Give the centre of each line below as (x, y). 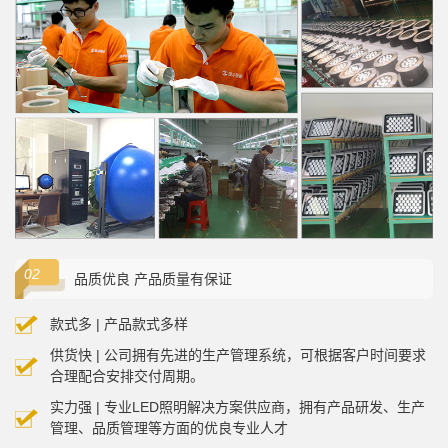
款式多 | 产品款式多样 (119, 324)
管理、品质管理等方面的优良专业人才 (169, 428)
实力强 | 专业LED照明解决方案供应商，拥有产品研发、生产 (237, 407)
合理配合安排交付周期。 (127, 376)
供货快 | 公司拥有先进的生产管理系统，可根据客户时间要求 (238, 355)
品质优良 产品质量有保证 (152, 279)
